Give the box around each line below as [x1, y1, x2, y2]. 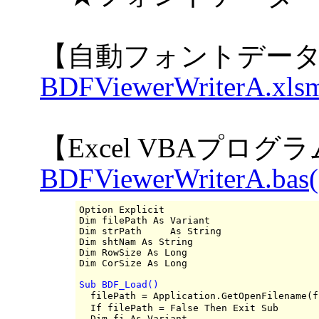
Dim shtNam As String [79, 236, 193, 247]
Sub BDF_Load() [79, 278, 159, 290]
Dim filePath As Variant [79, 214, 210, 226]
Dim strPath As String [79, 225, 221, 236]
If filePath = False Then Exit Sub [79, 302, 278, 313]
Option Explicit [79, 204, 164, 215]
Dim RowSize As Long [79, 246, 187, 258]
